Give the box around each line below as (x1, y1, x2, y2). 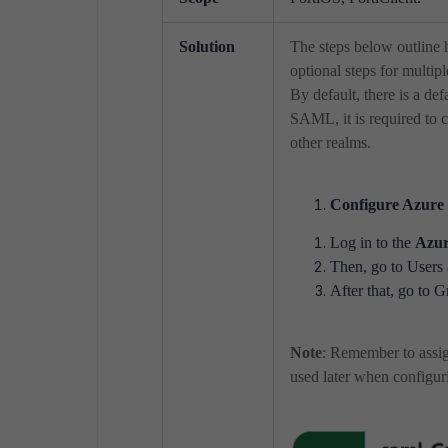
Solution (179, 38, 235, 55)
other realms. (290, 134, 371, 151)
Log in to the (330, 234, 415, 251)
